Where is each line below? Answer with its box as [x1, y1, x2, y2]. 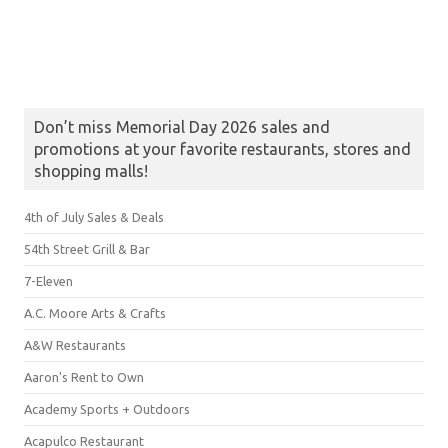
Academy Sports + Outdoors [24, 401, 190, 416]
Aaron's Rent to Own [24, 369, 144, 384]
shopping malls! [34, 161, 148, 180]
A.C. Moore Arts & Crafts [24, 305, 166, 320]
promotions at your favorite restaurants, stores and [34, 139, 411, 158]
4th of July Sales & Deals [24, 209, 164, 224]
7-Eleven [24, 273, 73, 288]
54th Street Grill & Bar [24, 241, 150, 256]
